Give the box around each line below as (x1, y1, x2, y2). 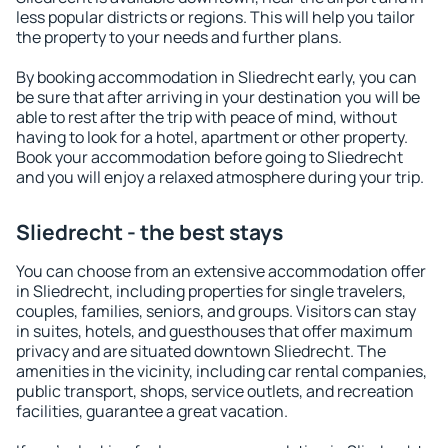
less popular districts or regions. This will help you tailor (16, 6, 415, 28)
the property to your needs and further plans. (16, 26, 342, 48)
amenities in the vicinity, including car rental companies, (16, 360, 427, 382)
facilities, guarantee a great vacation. (16, 400, 288, 422)
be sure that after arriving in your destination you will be (16, 86, 420, 108)
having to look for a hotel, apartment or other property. (16, 126, 408, 148)
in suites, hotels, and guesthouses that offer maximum (16, 320, 413, 342)
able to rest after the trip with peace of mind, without (16, 106, 397, 128)
